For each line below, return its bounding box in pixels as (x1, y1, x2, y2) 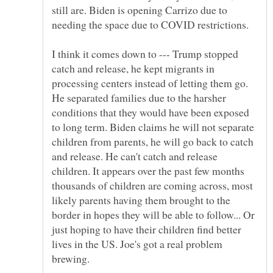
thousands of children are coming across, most (52, 177, 253, 193)
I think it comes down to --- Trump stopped (52, 46, 238, 61)
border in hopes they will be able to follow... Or (52, 207, 255, 222)
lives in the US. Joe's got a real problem (52, 236, 222, 251)
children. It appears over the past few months (52, 163, 244, 178)
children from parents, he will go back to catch (52, 133, 253, 149)
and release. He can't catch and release (52, 148, 218, 163)
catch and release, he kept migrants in (52, 60, 214, 76)
